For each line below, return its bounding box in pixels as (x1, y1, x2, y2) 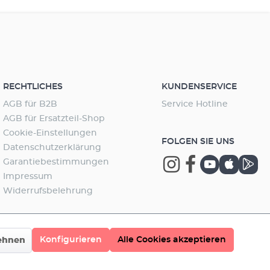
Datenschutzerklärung (3, 143, 102, 152)
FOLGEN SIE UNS (162, 137, 234, 146)
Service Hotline (162, 100, 228, 108)
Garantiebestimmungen (3, 158, 110, 166)
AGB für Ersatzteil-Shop (3, 115, 105, 123)
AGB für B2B (3, 100, 58, 108)
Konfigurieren (40, 236, 102, 244)
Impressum (3, 172, 53, 181)
